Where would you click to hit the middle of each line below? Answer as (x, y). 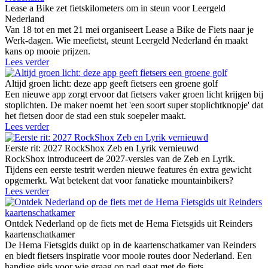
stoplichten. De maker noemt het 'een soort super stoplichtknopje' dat (134, 105)
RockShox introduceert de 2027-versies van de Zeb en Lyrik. (120, 159)
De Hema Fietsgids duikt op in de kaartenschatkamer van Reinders (130, 245)
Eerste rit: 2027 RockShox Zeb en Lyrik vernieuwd (102, 148)
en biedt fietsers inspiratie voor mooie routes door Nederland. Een (128, 256)
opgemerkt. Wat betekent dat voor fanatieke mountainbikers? (119, 181)
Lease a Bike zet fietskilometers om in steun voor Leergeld (115, 8)
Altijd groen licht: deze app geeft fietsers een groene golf (111, 84)
